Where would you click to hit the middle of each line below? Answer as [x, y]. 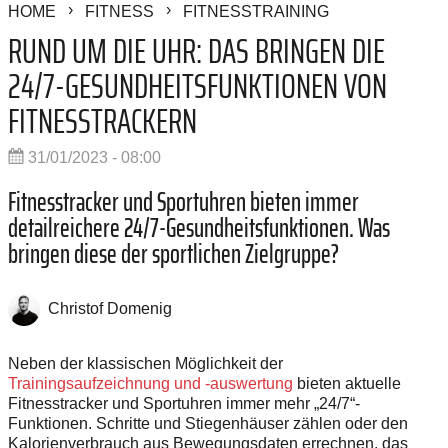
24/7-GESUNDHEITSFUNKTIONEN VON [197, 86]
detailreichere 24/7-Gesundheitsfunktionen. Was [199, 228]
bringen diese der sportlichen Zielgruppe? [173, 254]
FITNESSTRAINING [256, 12]
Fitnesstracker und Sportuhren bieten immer [183, 202]
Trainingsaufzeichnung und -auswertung [150, 383]
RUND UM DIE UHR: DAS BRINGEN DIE [196, 51]
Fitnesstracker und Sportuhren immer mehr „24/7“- [184, 403]
